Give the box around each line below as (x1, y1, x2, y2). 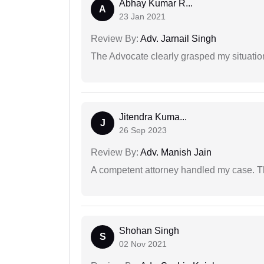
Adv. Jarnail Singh (138, 34, 216, 44)
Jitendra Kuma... (119, 112, 187, 123)
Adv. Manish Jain (138, 147, 212, 158)
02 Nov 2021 (119, 239, 167, 249)
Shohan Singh (119, 226, 179, 236)
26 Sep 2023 (119, 126, 167, 136)
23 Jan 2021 (119, 12, 166, 22)
